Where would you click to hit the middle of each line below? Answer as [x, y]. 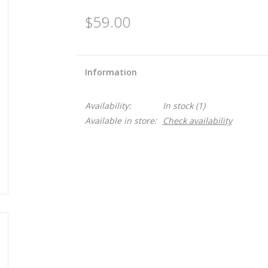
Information [111, 72]
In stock [178, 106]
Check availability [197, 121]
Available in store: [121, 121]
